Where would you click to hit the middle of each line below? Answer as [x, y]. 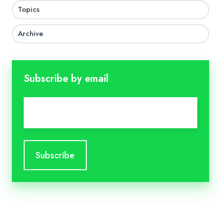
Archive [31, 34]
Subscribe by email [66, 79]
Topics [29, 9]
